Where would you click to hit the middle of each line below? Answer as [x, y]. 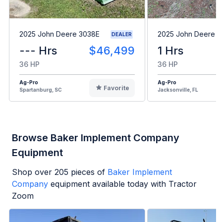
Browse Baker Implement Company [96, 138]
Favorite [116, 88]
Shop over [33, 172]
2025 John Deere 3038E [59, 34]
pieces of [87, 172]
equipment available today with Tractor [124, 184]
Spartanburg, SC [41, 89]
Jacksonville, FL [178, 89]
